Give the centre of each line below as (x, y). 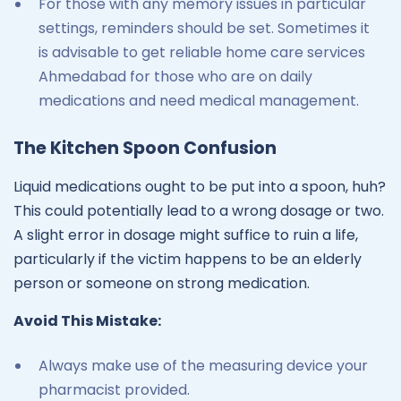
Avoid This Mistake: (87, 321)
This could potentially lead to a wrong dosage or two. (199, 211)
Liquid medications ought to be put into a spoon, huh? (200, 187)
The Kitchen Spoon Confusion (145, 149)
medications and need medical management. (199, 101)
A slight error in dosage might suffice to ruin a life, (186, 235)
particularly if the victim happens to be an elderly (188, 260)
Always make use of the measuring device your (203, 366)
